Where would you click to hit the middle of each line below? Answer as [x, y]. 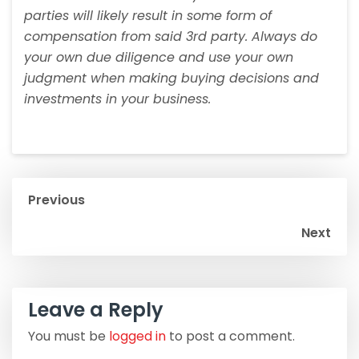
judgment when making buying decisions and [171, 79]
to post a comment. [230, 337]
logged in [137, 337]
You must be [69, 337]
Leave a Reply [96, 310]
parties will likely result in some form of [148, 16]
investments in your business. [117, 99]
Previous [56, 200]
